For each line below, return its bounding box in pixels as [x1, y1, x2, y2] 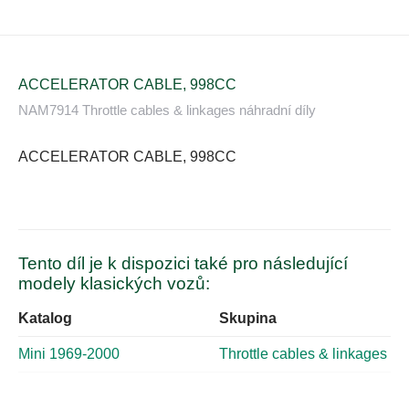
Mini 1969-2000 [18, 346, 120, 362]
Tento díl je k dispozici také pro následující [18, 254, 348, 274]
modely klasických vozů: [18, 274, 210, 294]
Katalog [18, 310, 72, 327]
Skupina [219, 310, 277, 327]
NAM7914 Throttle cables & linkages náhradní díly [18, 102, 316, 119]
